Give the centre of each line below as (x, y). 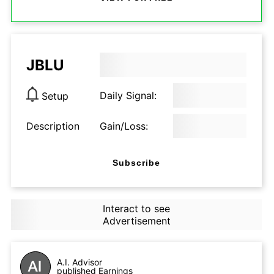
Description (53, 126)
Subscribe (136, 162)
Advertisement (136, 221)
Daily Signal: (128, 95)
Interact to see (136, 209)
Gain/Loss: (124, 126)
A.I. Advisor (80, 262)
